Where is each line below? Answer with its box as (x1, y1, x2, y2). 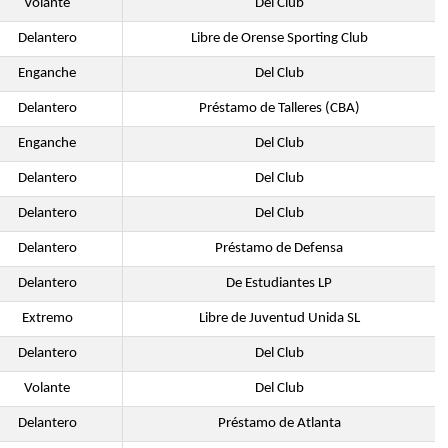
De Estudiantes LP (226, 276, 332, 291)
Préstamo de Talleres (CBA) (198, 101, 360, 116)
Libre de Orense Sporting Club (190, 31, 368, 46)
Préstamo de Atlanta (217, 416, 341, 431)
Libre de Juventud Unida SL (198, 311, 360, 326)
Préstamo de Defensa (215, 241, 343, 256)
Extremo (21, 311, 73, 326)
